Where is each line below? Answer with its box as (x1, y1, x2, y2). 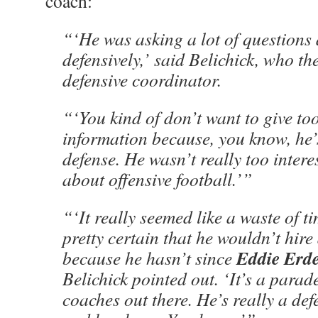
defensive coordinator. (62, 67, 221, 92)
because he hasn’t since (62, 246, 236, 270)
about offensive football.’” (62, 167, 252, 191)
